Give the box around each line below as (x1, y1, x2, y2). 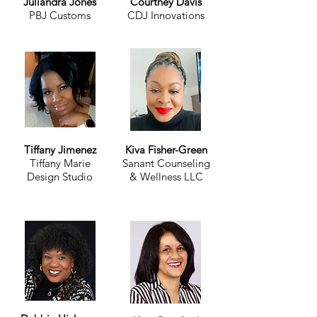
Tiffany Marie (29, 156, 91, 170)
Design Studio (27, 170, 93, 183)
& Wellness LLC (129, 170, 203, 183)
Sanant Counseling (122, 156, 210, 170)
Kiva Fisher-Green (125, 143, 207, 156)
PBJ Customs (29, 8, 91, 22)
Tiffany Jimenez (23, 143, 96, 156)
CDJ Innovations (127, 8, 204, 22)
